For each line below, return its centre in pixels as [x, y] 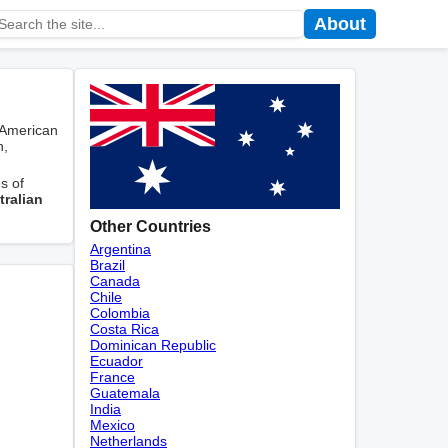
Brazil [107, 265]
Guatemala [125, 393]
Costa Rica [124, 329]
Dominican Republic [153, 345]
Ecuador [116, 361]
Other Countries [150, 226]
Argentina [120, 249]
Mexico [112, 425]
